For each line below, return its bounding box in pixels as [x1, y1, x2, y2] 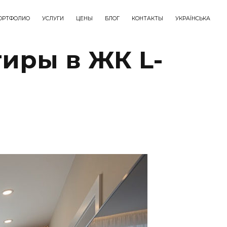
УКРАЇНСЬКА [175, 15, 210, 22]
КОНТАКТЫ [132, 15, 163, 22]
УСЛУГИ [42, 15, 64, 22]
